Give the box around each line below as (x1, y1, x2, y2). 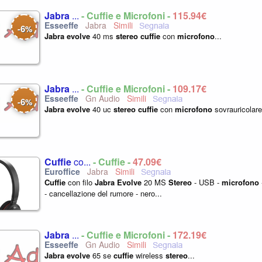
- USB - (192, 177, 222, 188)
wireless (133, 250, 166, 261)
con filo (65, 177, 95, 188)
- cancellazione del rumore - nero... (44, 188, 162, 199)
